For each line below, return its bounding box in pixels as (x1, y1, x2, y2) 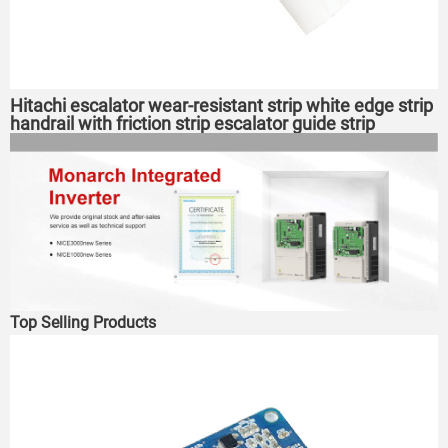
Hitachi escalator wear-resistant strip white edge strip (10, 94, 433, 116)
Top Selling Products (10, 313, 156, 333)
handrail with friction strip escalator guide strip (10, 112, 375, 134)
